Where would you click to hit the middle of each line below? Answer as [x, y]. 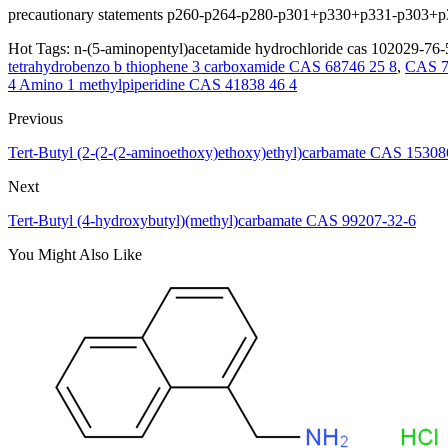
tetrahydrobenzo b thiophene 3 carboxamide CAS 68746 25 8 [202, 66]
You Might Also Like [75, 254]
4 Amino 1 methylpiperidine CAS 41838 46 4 [152, 84]
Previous [35, 118]
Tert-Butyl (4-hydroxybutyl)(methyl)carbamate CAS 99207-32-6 [212, 220]
